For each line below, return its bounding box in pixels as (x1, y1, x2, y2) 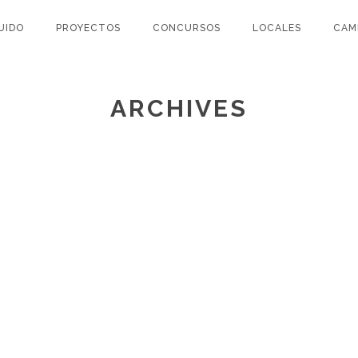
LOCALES (253, 22, 301, 34)
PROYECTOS (56, 22, 121, 34)
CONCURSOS (153, 22, 221, 34)
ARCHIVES (110, 94, 248, 122)
